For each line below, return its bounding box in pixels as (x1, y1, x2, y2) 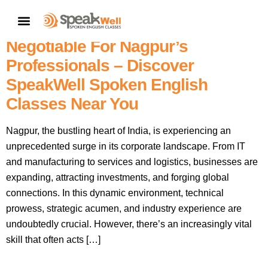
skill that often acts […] (6, 234, 100, 245)
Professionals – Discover (6, 56, 194, 75)
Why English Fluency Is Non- (6, 18, 221, 36)
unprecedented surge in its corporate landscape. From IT (6, 141, 245, 151)
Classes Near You (6, 95, 138, 113)
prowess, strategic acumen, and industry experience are (6, 203, 242, 214)
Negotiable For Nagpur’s (6, 37, 188, 56)
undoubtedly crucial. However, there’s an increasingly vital (6, 219, 252, 229)
